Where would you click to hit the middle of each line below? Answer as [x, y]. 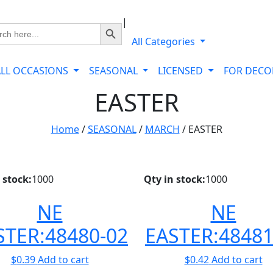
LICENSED [182, 71]
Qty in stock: [175, 179]
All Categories [164, 41]
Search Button [115, 23]
